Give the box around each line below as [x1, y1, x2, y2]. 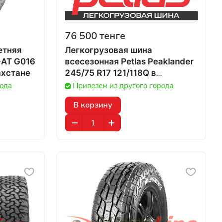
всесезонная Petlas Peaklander [65, 56, 194, 66]
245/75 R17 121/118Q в [65, 68, 151, 78]
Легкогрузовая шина [65, 45, 152, 55]
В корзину [73, 100, 112, 111]
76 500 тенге [65, 29, 125, 43]
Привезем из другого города [73, 81, 173, 91]
